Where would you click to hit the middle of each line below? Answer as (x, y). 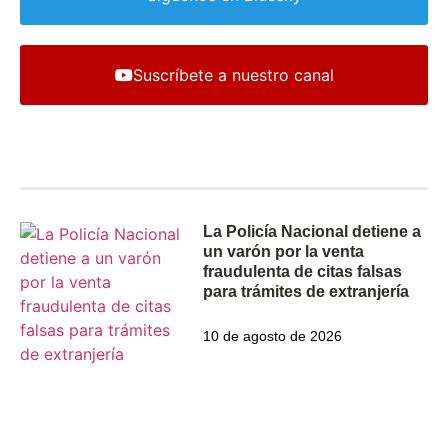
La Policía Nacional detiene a (312, 231)
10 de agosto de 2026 (273, 335)
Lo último (75, 167)
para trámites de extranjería (306, 291)
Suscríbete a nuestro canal (233, 75)
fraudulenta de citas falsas (303, 271)
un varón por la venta (284, 251)
